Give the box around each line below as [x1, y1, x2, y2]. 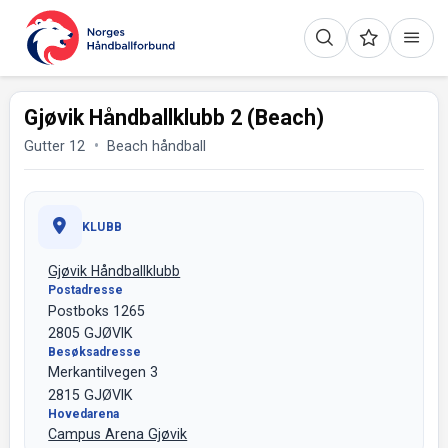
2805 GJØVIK [48, 324, 133, 341]
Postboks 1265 [48, 302, 146, 319]
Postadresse [48, 283, 124, 298]
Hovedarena [48, 406, 120, 421]
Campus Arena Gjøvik [48, 425, 188, 442]
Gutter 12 [24, 137, 86, 154]
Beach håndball [107, 137, 207, 154]
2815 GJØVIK [48, 386, 133, 403]
